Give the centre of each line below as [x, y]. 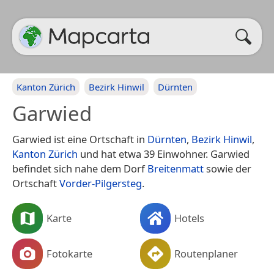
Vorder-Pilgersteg [101, 183]
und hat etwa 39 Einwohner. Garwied [164, 154]
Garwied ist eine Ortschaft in [80, 139]
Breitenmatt [176, 168]
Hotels [189, 218]
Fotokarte [69, 253]
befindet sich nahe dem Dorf [80, 168]
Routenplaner [206, 253]
